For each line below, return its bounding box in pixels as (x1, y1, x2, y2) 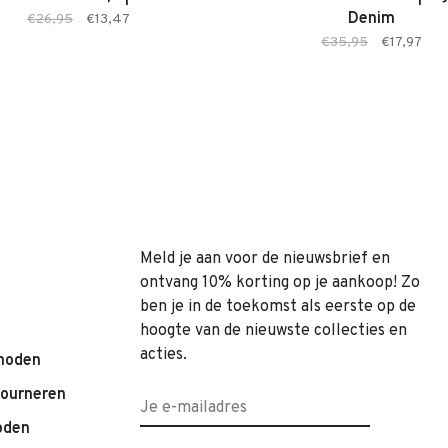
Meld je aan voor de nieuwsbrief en (140, 249, 390, 269)
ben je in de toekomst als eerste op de (140, 297, 416, 317)
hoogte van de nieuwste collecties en (140, 321, 407, 341)
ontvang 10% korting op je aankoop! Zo (140, 273, 420, 293)
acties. (140, 345, 187, 365)
